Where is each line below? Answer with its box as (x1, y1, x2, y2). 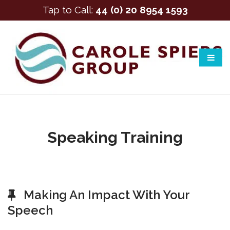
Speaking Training (47, 128, 183, 146)
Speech (8, 203, 53, 218)
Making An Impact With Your (24, 187, 189, 202)
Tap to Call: (42, 4, 95, 15)
